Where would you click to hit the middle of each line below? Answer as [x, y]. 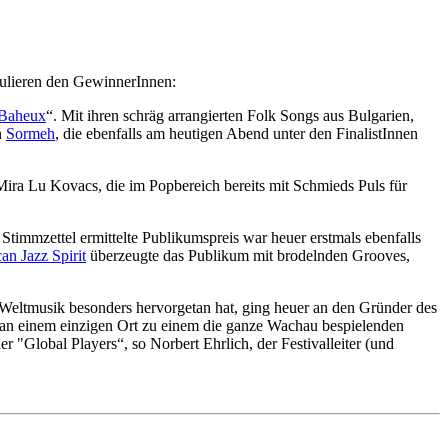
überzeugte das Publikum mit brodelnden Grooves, [248, 256]
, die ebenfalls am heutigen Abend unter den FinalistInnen [236, 134]
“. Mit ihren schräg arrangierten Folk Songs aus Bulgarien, [230, 116]
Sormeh [30, 134]
